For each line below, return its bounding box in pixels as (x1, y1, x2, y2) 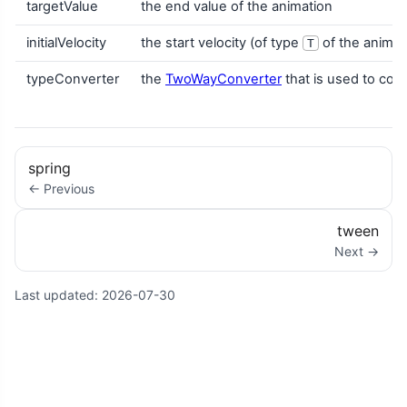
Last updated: (15, 286, 102, 303)
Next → (333, 243, 379, 260)
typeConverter (26, 70, 119, 87)
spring (28, 158, 72, 177)
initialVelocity (26, 34, 106, 51)
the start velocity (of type (141, 34, 303, 51)
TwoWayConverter (165, 70, 282, 87)
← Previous (28, 180, 95, 196)
